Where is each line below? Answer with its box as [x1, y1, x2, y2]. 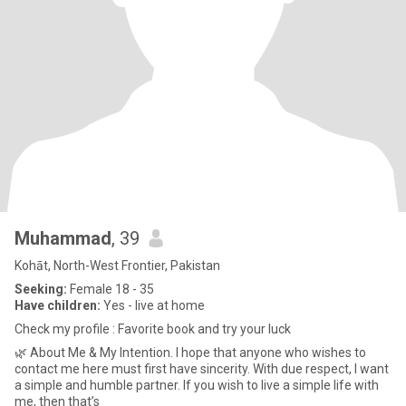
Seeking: [14, 282, 67, 296]
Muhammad [14, 227, 111, 249]
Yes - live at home [101, 298, 205, 313]
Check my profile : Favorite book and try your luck [14, 322, 291, 336]
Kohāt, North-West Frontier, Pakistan [14, 258, 220, 273]
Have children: [14, 298, 101, 313]
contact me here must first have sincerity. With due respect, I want [14, 362, 253, 376]
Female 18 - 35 [67, 282, 154, 296]
